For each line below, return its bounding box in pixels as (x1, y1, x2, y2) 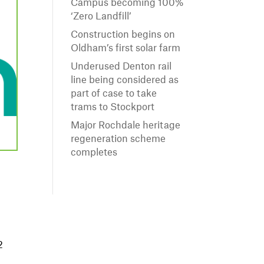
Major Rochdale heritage (71, 121, 181, 131)
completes (71, 148, 118, 158)
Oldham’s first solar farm (71, 44, 181, 54)
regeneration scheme (71, 134, 166, 144)
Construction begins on (71, 30, 176, 40)
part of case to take (71, 89, 157, 99)
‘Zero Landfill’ (71, 12, 132, 22)
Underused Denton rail (71, 62, 172, 72)
